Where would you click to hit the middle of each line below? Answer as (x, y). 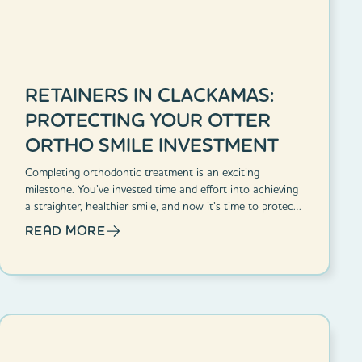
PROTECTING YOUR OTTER (147, 120)
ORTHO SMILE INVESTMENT (152, 145)
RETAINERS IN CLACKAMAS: (149, 95)
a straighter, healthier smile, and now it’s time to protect (161, 206)
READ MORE (65, 230)
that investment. (65, 223)
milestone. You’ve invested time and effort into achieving (161, 189)
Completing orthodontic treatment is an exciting (142, 172)
